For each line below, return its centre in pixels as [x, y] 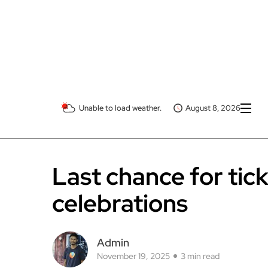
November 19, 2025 [133, 154]
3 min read [200, 154]
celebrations [120, 101]
